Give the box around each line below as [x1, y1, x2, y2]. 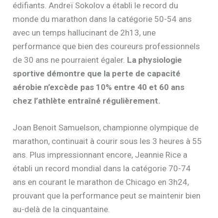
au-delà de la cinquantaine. [13, 204, 110, 215]
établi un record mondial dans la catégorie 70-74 [13, 163, 191, 174]
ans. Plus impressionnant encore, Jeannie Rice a [13, 150, 188, 160]
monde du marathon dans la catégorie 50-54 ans [13, 14, 192, 24]
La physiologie [127, 54, 182, 65]
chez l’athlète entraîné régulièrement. [13, 95, 161, 106]
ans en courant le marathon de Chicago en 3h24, [13, 177, 189, 187]
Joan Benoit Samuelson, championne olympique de [13, 123, 199, 133]
